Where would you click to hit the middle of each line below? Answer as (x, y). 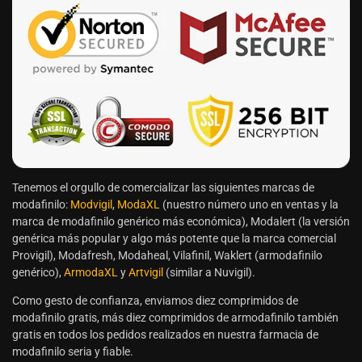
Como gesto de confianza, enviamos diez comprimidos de (155, 301)
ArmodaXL (91, 273)
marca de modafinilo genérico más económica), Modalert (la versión (181, 222)
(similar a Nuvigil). (209, 273)
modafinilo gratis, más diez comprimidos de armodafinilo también (175, 318)
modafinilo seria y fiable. (73, 352)
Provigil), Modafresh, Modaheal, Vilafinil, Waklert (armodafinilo (167, 256)
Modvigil (91, 205)
